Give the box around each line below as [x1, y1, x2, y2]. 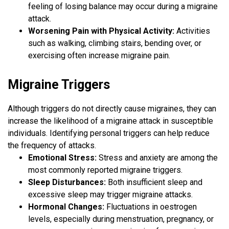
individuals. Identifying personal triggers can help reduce [8, 128, 210, 139]
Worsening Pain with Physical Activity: [28, 26, 174, 36]
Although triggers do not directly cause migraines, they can [8, 104, 216, 114]
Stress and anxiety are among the [97, 153, 218, 163]
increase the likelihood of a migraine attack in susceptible [8, 116, 213, 126]
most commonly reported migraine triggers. [28, 165, 182, 175]
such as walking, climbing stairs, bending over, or [28, 38, 201, 49]
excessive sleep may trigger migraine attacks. [28, 190, 193, 200]
